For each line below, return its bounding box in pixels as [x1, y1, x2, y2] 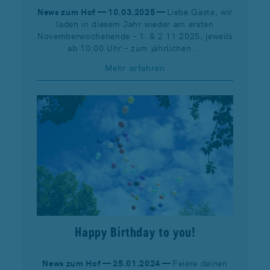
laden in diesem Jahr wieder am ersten [56, 17, 214, 30]
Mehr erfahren [105, 61, 165, 74]
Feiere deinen [172, 256, 228, 269]
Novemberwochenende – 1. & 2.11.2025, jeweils [37, 29, 233, 42]
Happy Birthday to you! [75, 224, 195, 240]
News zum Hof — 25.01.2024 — [42, 256, 172, 269]
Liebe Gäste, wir [167, 5, 233, 17]
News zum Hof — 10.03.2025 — [37, 5, 168, 17]
